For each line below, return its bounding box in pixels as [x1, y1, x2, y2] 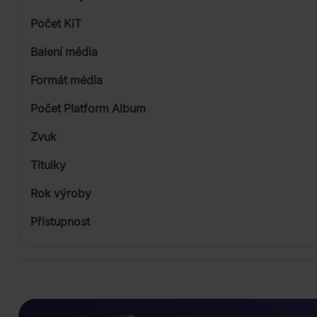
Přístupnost [30, 214, 90, 229]
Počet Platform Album [30, 101, 146, 116]
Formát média [30, 73, 103, 88]
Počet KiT [30, 16, 81, 31]
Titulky [30, 158, 66, 173]
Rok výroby [30, 186, 91, 201]
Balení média [30, 45, 98, 59]
